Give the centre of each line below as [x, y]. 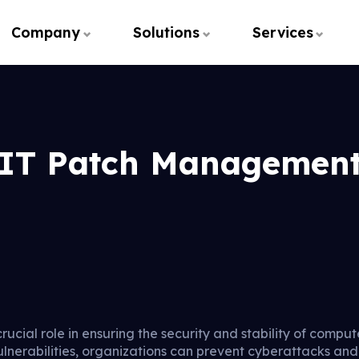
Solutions [166, 32]
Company [46, 32]
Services [282, 32]
